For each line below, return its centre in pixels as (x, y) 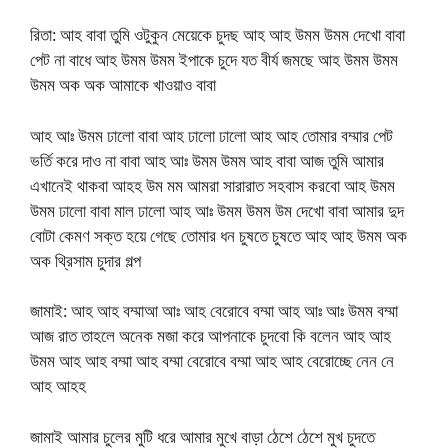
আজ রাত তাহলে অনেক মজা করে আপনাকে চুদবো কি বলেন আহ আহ (210, 336)
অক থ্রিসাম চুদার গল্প (85, 260)
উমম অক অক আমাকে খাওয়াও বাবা (123, 85)
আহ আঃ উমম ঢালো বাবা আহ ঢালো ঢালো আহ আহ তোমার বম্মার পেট (211, 135)
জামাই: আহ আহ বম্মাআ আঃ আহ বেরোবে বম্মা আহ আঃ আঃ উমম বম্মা (214, 311)
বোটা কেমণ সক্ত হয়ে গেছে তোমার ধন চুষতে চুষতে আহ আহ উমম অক (218, 235)
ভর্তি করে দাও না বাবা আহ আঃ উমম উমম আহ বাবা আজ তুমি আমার (207, 160)
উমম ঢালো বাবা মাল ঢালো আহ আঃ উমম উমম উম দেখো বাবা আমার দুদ (217, 210)
